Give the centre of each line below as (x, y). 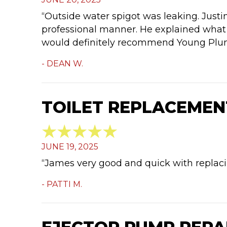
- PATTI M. (62, 184)
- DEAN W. (62, 64)
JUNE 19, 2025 (70, 147)
